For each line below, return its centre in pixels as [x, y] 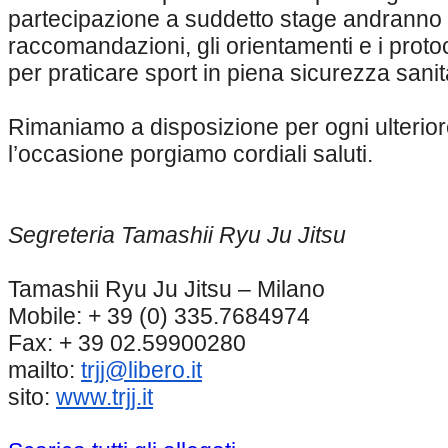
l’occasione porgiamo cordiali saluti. [190, 154]
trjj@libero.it [141, 370]
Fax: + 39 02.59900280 [127, 343]
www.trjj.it [104, 397]
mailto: [44, 370]
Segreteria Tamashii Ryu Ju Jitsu [177, 235]
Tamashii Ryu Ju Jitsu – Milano [166, 289]
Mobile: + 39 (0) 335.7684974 [159, 316]
